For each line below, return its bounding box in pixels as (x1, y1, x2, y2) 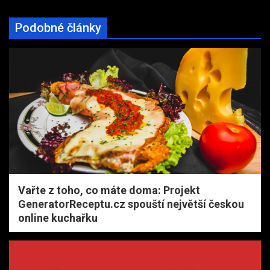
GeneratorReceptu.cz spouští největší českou (18, 197, 244, 210)
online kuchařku (18, 211, 98, 224)
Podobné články (15, 20, 101, 35)
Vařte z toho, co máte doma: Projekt (18, 183, 200, 196)
